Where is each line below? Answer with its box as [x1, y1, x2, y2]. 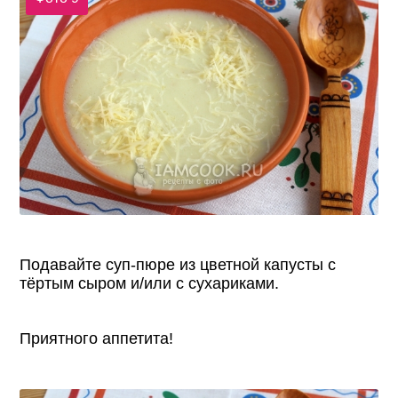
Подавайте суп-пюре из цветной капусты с [20, 255, 337, 274]
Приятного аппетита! [20, 329, 174, 347]
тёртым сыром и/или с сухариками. [20, 274, 280, 292]
